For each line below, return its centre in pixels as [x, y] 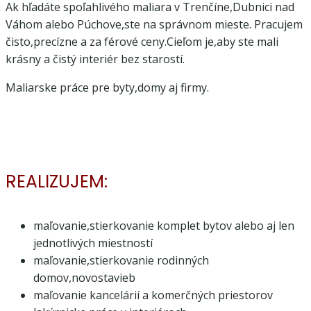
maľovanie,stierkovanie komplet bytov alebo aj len [164, 225]
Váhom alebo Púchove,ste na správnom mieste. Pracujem [154, 24]
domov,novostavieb [84, 277]
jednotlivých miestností [93, 243]
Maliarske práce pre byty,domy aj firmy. [107, 87]
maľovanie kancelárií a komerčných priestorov [153, 295]
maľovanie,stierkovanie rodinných [121, 260]
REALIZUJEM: [57, 181]
